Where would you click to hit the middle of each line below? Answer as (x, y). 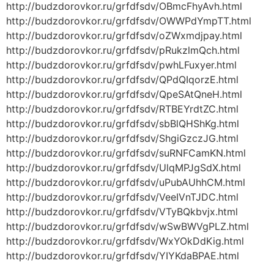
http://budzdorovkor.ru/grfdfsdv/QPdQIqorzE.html (122, 80)
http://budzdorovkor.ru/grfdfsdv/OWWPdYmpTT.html (129, 21)
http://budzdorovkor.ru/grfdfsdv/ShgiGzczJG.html (122, 139)
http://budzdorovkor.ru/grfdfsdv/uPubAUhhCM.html (126, 183)
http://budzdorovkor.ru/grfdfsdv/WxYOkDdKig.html (125, 241)
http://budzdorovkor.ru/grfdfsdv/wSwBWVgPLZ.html (128, 227)
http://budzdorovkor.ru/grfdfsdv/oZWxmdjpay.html (124, 36)
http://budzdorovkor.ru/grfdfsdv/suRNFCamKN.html (126, 153)
